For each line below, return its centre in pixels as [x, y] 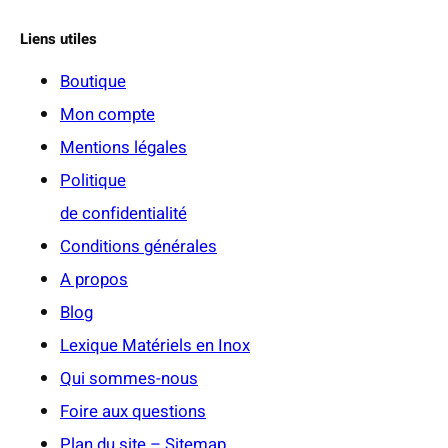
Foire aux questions [133, 411]
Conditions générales [138, 246]
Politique [93, 180]
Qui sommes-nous [129, 378]
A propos [94, 279]
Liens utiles [58, 39]
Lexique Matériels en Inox [155, 345]
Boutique [93, 81]
